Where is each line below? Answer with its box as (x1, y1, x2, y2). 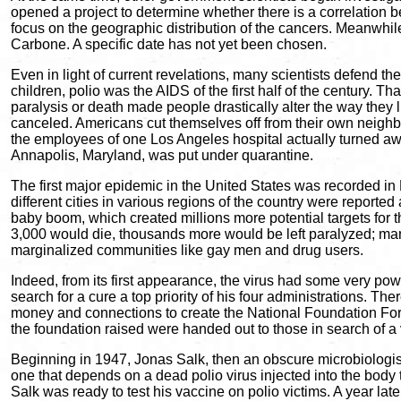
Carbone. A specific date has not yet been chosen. (11, 37, 327, 52)
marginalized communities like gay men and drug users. (11, 243, 363, 258)
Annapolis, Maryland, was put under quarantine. (11, 148, 313, 163)
